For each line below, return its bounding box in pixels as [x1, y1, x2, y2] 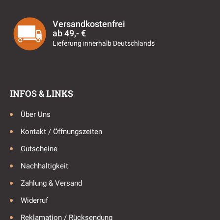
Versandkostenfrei [52, 18, 125, 29]
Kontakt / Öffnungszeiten [21, 127, 102, 136]
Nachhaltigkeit [21, 161, 68, 170]
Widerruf [21, 195, 48, 205]
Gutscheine [21, 144, 57, 153]
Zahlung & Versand [21, 178, 82, 188]
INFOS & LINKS [10, 87, 73, 99]
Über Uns [21, 110, 51, 119]
